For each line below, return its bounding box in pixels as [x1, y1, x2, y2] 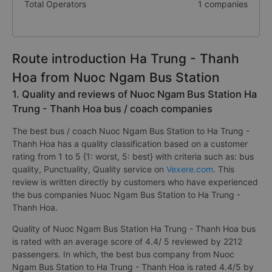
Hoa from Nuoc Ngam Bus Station [12, 70, 220, 85]
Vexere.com [166, 164, 213, 174]
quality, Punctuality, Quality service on [12, 164, 166, 174]
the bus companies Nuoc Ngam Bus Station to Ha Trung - [12, 189, 240, 200]
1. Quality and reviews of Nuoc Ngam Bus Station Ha [12, 88, 257, 100]
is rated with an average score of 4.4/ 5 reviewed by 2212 [12, 236, 242, 246]
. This [213, 164, 234, 174]
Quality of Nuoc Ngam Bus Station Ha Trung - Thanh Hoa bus [12, 223, 256, 234]
